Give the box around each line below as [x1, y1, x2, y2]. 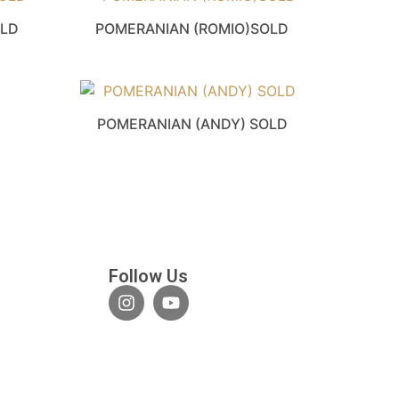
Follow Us [109, 265, 188, 287]
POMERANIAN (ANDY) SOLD [96, 114, 288, 133]
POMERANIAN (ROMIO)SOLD [95, 20, 289, 38]
